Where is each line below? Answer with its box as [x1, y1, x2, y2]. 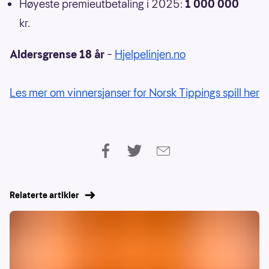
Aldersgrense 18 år [10, 47, 104, 62]
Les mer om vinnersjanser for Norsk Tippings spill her [10, 85, 259, 101]
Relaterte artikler [10, 189, 79, 202]
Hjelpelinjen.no [115, 47, 186, 62]
